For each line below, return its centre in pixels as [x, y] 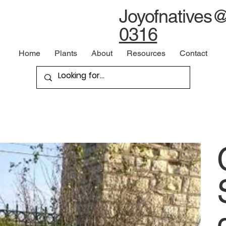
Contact [194, 53]
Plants [66, 53]
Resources [146, 53]
